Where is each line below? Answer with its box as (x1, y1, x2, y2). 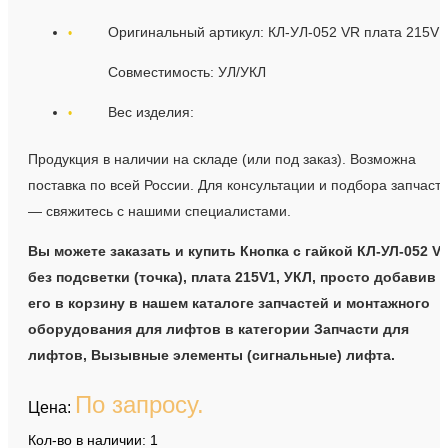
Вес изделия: (108, 104, 198, 120)
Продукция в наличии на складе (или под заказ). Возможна (28, 151, 416, 167)
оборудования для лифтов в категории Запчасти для (28, 321, 409, 337)
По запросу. (75, 391, 204, 418)
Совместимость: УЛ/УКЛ (108, 64, 266, 80)
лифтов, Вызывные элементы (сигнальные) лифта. (28, 347, 395, 363)
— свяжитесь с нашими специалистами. (28, 203, 291, 219)
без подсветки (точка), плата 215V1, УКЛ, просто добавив (28, 269, 436, 285)
